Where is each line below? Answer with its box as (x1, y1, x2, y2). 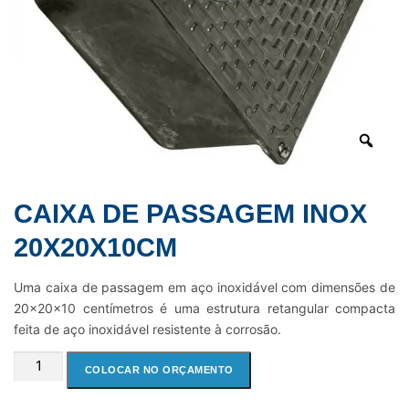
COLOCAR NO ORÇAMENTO (84, 364, 234, 375)
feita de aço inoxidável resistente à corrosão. (14, 321, 281, 338)
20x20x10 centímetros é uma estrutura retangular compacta (14, 300, 395, 317)
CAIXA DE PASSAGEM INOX (14, 199, 367, 228)
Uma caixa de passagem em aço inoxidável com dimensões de (14, 279, 395, 296)
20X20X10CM (14, 233, 177, 262)
